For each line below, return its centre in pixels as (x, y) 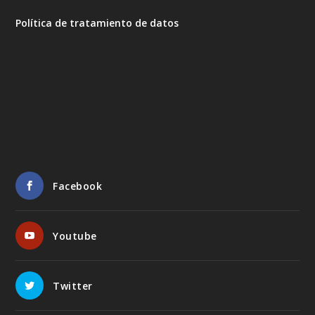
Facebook (78, 186)
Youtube (75, 236)
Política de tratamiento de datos (97, 22)
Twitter (73, 286)
